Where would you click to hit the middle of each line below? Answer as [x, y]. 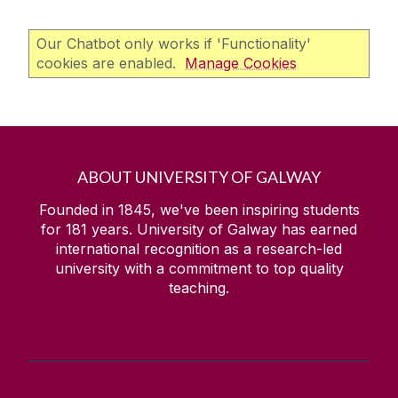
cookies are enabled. [111, 64]
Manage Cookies [241, 64]
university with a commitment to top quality [199, 269]
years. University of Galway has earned [222, 230]
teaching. [199, 288]
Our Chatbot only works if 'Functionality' [174, 44]
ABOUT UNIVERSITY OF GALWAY [199, 177]
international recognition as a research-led [199, 249]
